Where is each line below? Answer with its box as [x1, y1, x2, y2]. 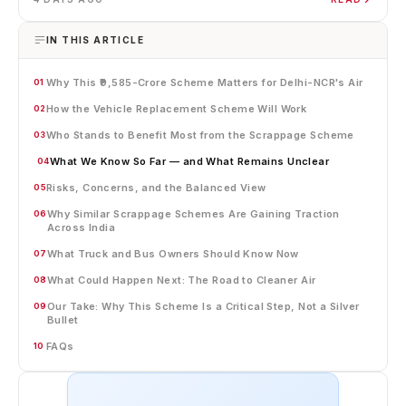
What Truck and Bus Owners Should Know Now [46, 246, 299, 260]
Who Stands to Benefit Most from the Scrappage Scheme [46, 128, 354, 141]
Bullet [46, 313, 79, 326]
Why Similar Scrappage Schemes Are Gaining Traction [46, 207, 340, 220]
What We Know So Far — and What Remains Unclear [50, 154, 330, 168]
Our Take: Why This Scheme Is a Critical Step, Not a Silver [46, 299, 360, 313]
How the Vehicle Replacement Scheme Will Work [46, 101, 307, 115]
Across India [46, 220, 116, 234]
